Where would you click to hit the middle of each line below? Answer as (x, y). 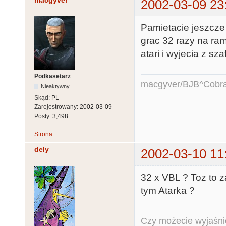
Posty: (43, 116)
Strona (43, 134)
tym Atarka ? (168, 190)
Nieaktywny (55, 87)
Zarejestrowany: (57, 107)
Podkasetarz (52, 76)
